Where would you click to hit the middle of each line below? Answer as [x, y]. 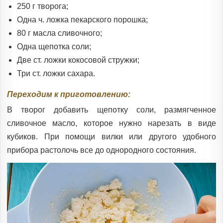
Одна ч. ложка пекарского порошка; [82, 19]
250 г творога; [43, 6]
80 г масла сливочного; [59, 33]
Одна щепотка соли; [54, 46]
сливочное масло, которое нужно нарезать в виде [111, 123]
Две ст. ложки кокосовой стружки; [78, 60]
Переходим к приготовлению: [69, 94]
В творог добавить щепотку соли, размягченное [111, 110]
